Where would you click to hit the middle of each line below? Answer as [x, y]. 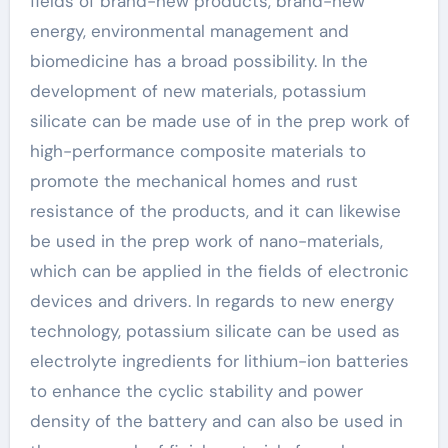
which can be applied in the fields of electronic [219, 271]
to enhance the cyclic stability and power [196, 391]
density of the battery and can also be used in [216, 421]
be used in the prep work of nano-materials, [206, 241]
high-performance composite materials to [197, 151]
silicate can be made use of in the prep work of [219, 121]
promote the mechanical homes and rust [193, 181]
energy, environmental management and [189, 31]
